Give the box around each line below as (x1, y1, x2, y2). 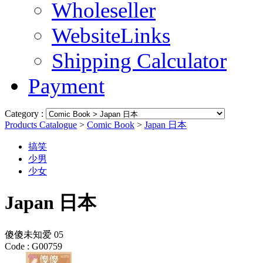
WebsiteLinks (52, 23, 170, 48)
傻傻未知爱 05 (5, 229, 63, 240)
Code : (5, 241, 29, 251)
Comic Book (87, 120, 134, 130)
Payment (28, 74, 104, 98)
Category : (5, 109, 46, 119)
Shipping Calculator (52, 49, 227, 73)
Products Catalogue (5, 120, 77, 130)
